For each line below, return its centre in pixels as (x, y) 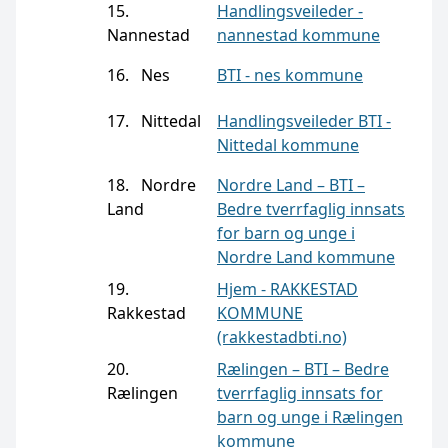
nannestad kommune (298, 35)
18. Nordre (151, 185)
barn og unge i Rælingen (310, 417)
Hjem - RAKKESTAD (287, 289)
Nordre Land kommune (306, 257)
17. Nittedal (154, 121)
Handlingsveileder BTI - (304, 121)
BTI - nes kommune (290, 75)
